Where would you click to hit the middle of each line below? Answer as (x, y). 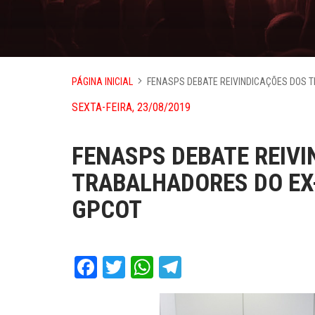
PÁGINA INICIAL (102, 82)
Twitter (156, 267)
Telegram (222, 267)
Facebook (139, 267)
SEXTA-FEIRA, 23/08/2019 (131, 107)
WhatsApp (198, 267)
